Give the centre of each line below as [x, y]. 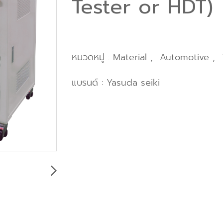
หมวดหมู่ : [92, 57]
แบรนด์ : [89, 82]
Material [132, 57]
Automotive [186, 57]
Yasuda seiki [133, 82]
